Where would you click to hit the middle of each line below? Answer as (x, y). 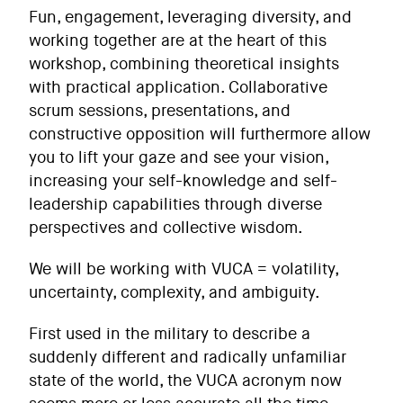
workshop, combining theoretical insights (184, 64)
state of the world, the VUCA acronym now (185, 381)
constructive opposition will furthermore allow (200, 134)
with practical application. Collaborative (178, 87)
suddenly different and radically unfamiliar (188, 357)
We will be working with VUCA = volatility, (184, 269)
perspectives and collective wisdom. (166, 228)
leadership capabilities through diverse (175, 204)
